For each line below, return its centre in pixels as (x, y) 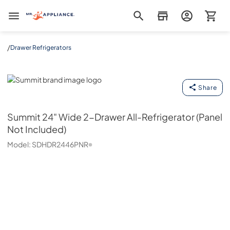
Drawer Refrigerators (41, 47)
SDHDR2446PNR (60, 144)
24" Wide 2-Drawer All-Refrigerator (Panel (132, 117)
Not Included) (37, 129)
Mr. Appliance (48, 16)
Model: (20, 144)
